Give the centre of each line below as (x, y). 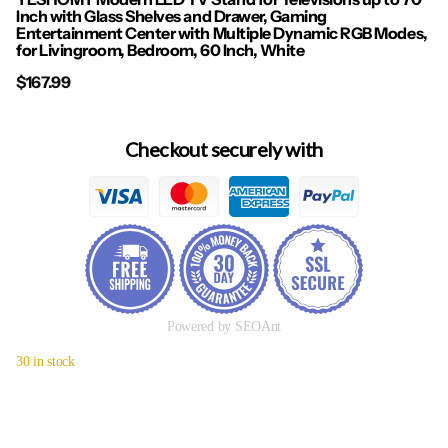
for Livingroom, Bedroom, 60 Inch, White (160, 50)
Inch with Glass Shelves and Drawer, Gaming (171, 16)
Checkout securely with (224, 149)
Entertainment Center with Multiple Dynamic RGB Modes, (222, 33)
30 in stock (45, 360)
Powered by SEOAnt (224, 325)
